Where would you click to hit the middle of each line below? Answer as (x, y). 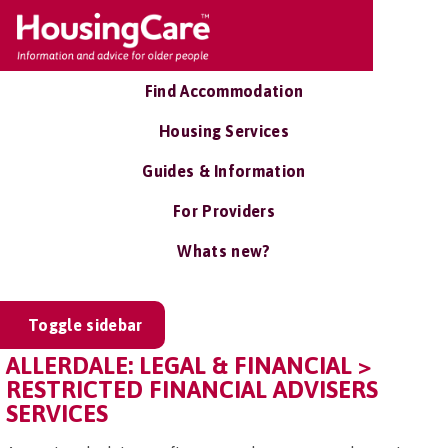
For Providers (224, 211)
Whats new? (224, 251)
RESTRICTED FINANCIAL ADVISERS (192, 389)
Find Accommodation (224, 91)
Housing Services (224, 131)
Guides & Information (224, 171)
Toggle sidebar (85, 325)
